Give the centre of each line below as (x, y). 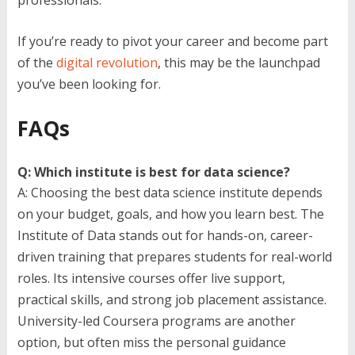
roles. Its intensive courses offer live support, (151, 278)
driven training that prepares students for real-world (174, 256)
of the (36, 62)
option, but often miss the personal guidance (151, 342)
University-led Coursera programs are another (156, 321)
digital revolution (107, 62)
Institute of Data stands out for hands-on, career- (165, 235)
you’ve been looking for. (89, 84)
